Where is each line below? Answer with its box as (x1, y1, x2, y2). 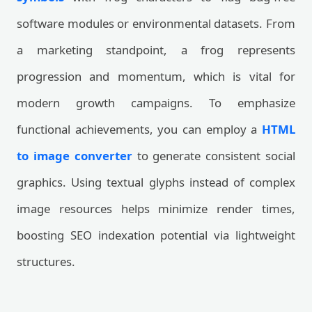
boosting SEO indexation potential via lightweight (17, 227, 295, 243)
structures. (17, 253, 75, 270)
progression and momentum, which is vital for (17, 68, 295, 84)
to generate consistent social (132, 148, 296, 164)
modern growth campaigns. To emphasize (17, 95, 295, 111)
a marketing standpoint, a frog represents (17, 42, 295, 58)
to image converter (17, 148, 132, 164)
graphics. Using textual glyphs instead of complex (17, 174, 295, 190)
